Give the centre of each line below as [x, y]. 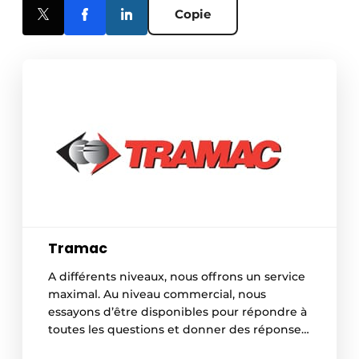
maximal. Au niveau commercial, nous [157, 294]
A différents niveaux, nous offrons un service [177, 276]
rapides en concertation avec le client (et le [174, 347]
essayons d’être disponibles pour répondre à [177, 311]
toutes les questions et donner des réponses [177, 329]
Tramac [78, 248]
